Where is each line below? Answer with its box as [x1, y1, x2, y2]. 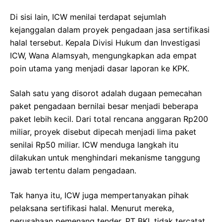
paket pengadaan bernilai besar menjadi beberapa [10, 101, 198, 111]
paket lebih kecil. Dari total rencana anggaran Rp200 [10, 113, 208, 124]
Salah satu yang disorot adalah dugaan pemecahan [10, 88, 202, 98]
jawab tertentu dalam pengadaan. [10, 165, 136, 175]
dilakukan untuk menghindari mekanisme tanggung [10, 152, 200, 163]
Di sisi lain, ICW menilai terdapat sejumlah [10, 11, 166, 22]
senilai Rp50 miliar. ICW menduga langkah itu [10, 139, 178, 150]
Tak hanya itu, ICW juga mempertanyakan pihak [10, 190, 189, 200]
